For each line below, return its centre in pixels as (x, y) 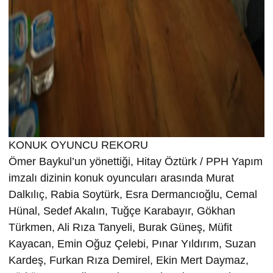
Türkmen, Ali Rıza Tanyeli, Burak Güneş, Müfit (120, 227)
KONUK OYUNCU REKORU (78, 145)
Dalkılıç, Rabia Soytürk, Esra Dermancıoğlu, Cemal (133, 194)
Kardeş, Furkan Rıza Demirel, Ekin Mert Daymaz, (129, 260)
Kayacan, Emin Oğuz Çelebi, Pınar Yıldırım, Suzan (132, 243)
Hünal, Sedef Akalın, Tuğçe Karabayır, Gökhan (122, 211)
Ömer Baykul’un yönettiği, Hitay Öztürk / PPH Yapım (136, 161)
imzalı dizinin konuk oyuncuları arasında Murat (121, 178)
